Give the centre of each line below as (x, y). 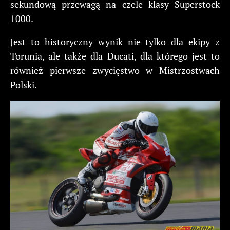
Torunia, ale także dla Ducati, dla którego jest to (115, 56)
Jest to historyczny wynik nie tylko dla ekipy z (115, 41)
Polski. (24, 84)
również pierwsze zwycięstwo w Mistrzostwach (115, 70)
